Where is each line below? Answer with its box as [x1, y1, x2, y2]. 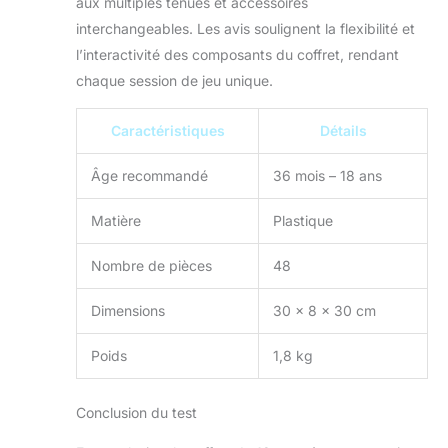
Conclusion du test [76, 403, 197, 421]
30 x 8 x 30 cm [273, 301, 376, 319]
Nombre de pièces [91, 256, 212, 274]
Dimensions [91, 301, 165, 319]
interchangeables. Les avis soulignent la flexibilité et [76, 19, 415, 37]
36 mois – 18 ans [273, 166, 382, 184]
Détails [319, 121, 367, 139]
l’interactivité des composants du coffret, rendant [76, 45, 399, 63]
